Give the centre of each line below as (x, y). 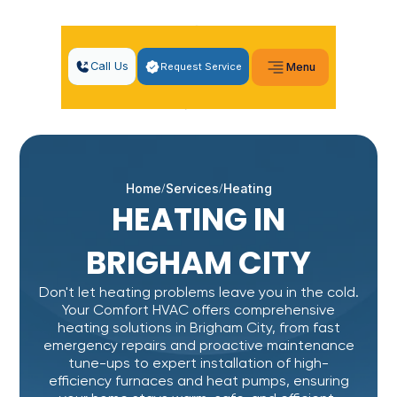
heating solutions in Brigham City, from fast (198, 329)
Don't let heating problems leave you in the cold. (198, 293)
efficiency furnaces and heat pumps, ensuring (198, 382)
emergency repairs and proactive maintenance (198, 346)
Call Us (109, 66)
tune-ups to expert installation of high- (198, 364)
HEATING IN (198, 219)
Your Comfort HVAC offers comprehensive (198, 311)
